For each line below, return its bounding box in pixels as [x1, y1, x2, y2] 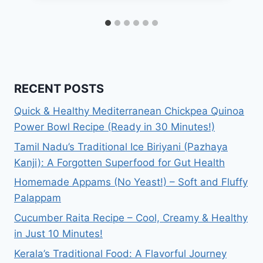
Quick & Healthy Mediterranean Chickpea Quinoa [14, 104, 244, 117]
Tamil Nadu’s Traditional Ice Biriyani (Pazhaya [14, 140, 228, 153]
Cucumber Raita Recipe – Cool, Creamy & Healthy [14, 212, 248, 224]
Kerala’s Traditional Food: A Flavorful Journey [14, 248, 227, 260]
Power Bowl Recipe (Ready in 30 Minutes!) [14, 120, 215, 133]
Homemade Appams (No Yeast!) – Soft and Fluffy [14, 176, 248, 188]
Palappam [14, 192, 61, 204]
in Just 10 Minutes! [14, 228, 103, 240]
